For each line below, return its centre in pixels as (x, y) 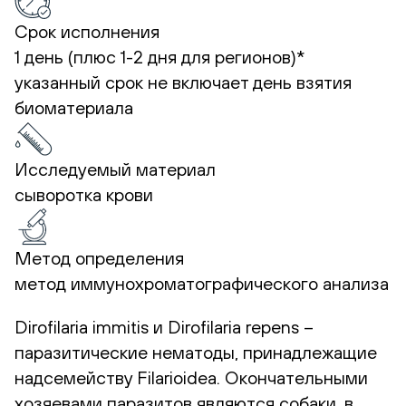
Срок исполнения (87, 31)
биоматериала (74, 107)
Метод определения (99, 257)
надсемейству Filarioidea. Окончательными (191, 377)
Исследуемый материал (115, 169)
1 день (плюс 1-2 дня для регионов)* (159, 56)
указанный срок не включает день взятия (183, 82)
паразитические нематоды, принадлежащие (196, 352)
